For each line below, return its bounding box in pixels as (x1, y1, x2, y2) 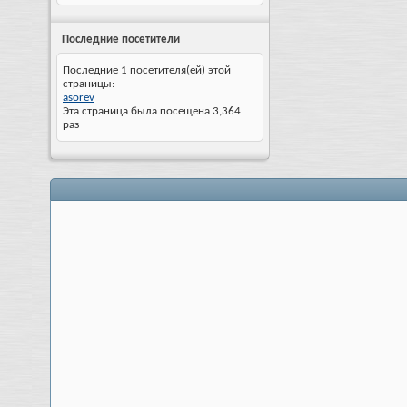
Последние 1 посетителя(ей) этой (63, 65, 231, 76)
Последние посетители (62, 34, 180, 45)
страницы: (63, 78, 114, 90)
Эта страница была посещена (63, 105, 213, 117)
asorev (63, 92, 94, 104)
